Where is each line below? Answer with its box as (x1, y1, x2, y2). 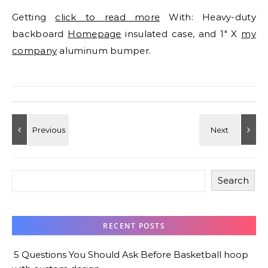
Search (217, 175, 249, 186)
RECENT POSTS (103, 221, 165, 231)
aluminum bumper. (57, 45, 151, 56)
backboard (12, 28, 68, 39)
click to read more (55, 11, 160, 23)
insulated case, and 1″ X (121, 28, 242, 39)
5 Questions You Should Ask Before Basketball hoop (14, 249, 248, 260)
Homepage (68, 28, 121, 39)
